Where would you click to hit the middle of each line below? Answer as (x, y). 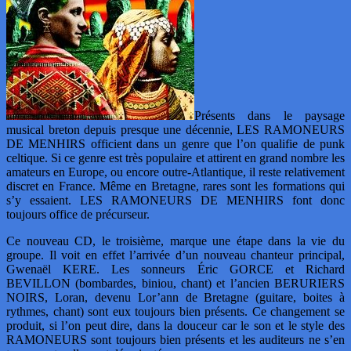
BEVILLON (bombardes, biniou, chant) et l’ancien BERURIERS (175, 283)
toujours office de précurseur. (78, 214)
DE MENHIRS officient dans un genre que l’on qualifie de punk (175, 143)
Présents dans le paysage (270, 115)
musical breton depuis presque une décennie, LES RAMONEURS (175, 129)
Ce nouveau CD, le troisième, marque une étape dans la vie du (175, 241)
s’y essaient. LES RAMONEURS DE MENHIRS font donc (175, 200)
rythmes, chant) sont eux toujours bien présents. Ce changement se (175, 311)
